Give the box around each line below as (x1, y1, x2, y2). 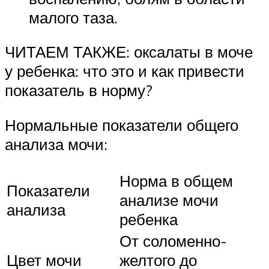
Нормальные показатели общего (5, 115, 238, 135)
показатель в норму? (5, 80, 153, 100)
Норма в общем (119, 171, 233, 190)
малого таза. (29, 7, 118, 27)
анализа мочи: (5, 134, 107, 154)
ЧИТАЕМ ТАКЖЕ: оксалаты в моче (5, 42, 253, 62)
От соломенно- (119, 231, 227, 250)
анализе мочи (119, 190, 219, 210)
